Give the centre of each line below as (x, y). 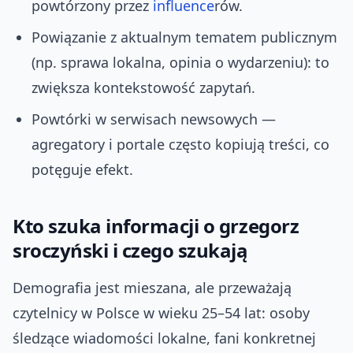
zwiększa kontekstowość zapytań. (143, 88)
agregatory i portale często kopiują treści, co (180, 145)
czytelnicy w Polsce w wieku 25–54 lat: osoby (161, 313)
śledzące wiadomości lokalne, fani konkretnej (164, 338)
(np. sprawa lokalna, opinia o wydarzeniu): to (180, 63)
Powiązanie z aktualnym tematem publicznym (184, 37)
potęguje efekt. (82, 170)
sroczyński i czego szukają (130, 251)
